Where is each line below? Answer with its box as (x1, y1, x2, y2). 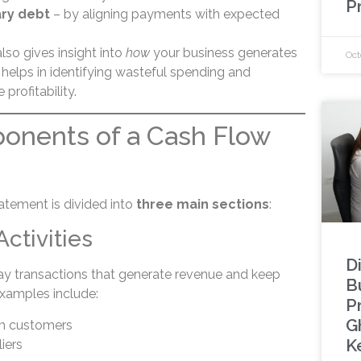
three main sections (135, 197, 269, 213)
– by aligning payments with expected (49, 6, 280, 22)
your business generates (149, 44, 297, 60)
